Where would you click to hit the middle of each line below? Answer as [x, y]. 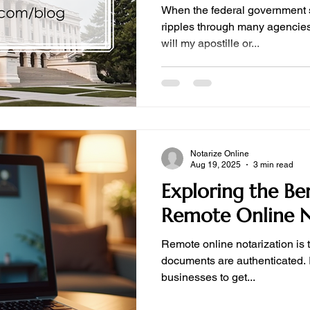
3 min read [273, 165]
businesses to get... [208, 277]
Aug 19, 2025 [216, 165]
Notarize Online [220, 153]
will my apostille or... [210, 43]
